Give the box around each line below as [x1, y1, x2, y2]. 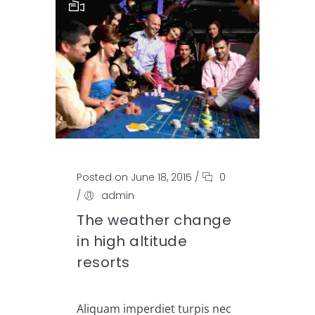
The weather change [77, 210, 231, 230]
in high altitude [77, 231, 187, 251]
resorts [77, 252, 130, 272]
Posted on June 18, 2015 [77, 169, 192, 184]
